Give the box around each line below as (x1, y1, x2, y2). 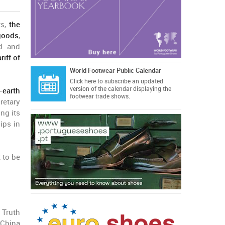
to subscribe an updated (95, 78, 163, 85)
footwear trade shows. (69, 93, 130, 100)
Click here (69, 78, 96, 85)
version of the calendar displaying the (69, 85, 171, 92)
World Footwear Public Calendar (69, 67, 161, 74)
